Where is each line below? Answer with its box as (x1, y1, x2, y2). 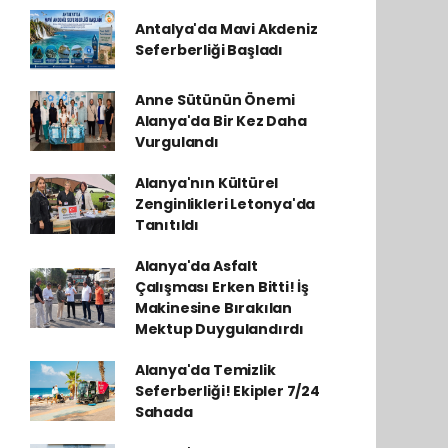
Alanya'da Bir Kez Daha (134, 110, 307, 131)
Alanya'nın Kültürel (134, 172, 279, 193)
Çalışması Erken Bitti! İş (134, 276, 310, 297)
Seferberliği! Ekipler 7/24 (134, 380, 320, 401)
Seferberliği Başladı (134, 39, 283, 60)
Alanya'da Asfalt (134, 255, 258, 276)
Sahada (134, 401, 193, 422)
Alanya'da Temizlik (134, 359, 276, 380)
